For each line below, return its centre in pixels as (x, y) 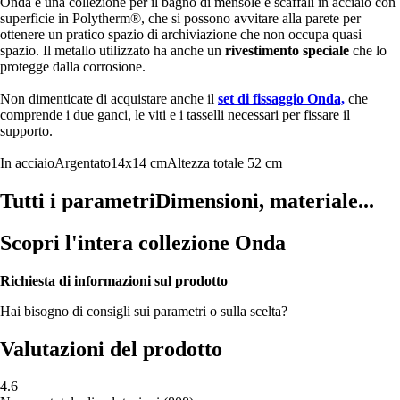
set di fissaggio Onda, (281, 98)
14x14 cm (139, 162)
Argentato (83, 162)
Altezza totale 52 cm (225, 162)
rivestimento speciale (287, 50)
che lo (368, 50)
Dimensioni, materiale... (265, 200)
